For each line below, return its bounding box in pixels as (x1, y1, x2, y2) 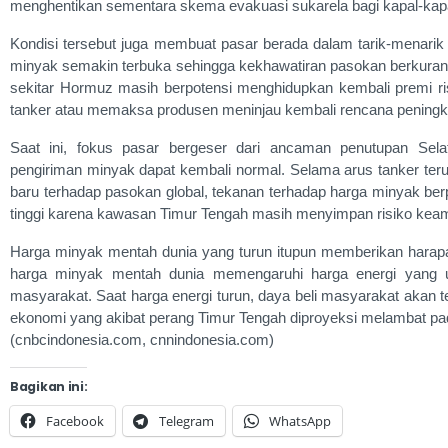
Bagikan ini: (10, 377, 88, 395)
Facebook (46, 411, 104, 430)
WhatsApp (269, 411, 331, 430)
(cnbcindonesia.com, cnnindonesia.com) (10, 330, 274, 348)
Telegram (159, 411, 214, 430)
